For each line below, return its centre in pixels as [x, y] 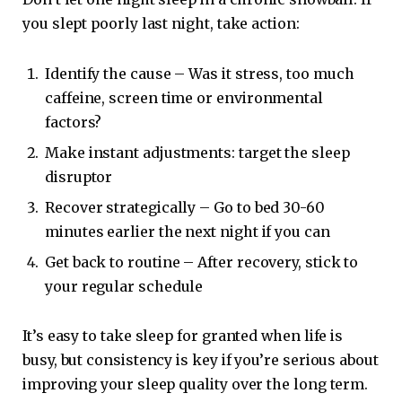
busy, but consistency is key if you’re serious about [201, 360]
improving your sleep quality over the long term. [196, 385]
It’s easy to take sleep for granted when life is [183, 336]
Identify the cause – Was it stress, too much [200, 73]
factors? [74, 122]
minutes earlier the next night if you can [188, 231]
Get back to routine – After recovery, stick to [202, 262]
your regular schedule [124, 286]
